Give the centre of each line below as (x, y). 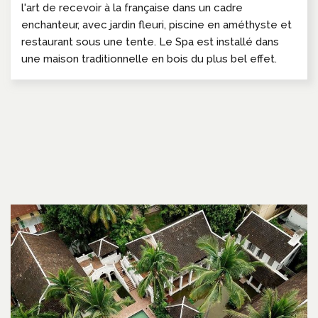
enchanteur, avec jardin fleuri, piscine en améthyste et (157, 24)
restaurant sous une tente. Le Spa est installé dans (150, 42)
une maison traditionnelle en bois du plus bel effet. (149, 59)
